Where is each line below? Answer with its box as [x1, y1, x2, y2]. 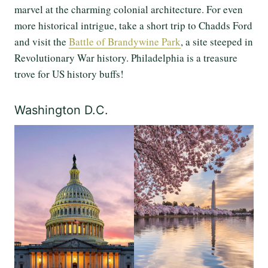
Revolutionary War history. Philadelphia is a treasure [14, 50, 237, 65]
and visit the [14, 34, 69, 48]
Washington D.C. [14, 102, 108, 117]
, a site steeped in [181, 34, 253, 48]
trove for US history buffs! [14, 66, 124, 81]
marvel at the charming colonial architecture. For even [14, 2, 243, 16]
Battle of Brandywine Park [69, 34, 181, 48]
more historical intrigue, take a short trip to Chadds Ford [14, 18, 252, 32]
